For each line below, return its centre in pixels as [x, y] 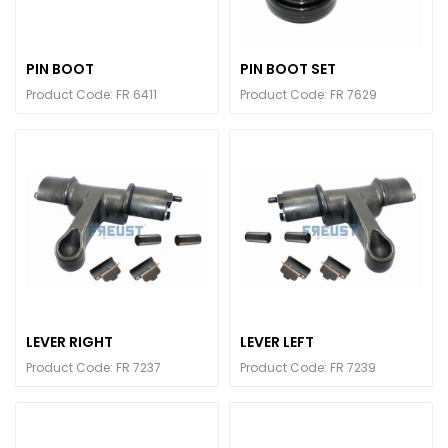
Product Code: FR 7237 [93, 367]
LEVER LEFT [277, 342]
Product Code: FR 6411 [91, 94]
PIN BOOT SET [288, 69]
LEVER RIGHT [69, 342]
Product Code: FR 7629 [308, 94]
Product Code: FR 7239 [308, 367]
